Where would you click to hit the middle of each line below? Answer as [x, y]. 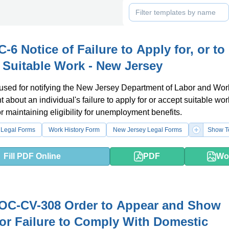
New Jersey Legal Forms [147, 130]
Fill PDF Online [32, 156]
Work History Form [74, 130]
